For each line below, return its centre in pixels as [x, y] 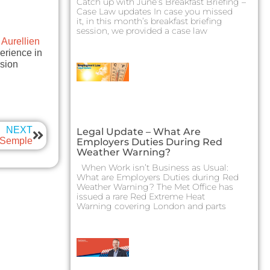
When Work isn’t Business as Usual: [152, 168]
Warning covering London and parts [151, 206]
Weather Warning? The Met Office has [155, 187]
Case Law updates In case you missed [155, 12]
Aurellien [20, 42]
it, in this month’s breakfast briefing [149, 21]
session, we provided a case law [142, 31]
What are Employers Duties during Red [158, 177]
